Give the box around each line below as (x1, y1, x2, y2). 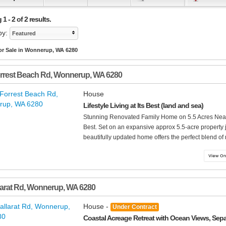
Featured (12, 30, 36, 37)
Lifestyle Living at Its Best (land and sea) (83, 101, 203, 110)
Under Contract (112, 203, 157, 211)
